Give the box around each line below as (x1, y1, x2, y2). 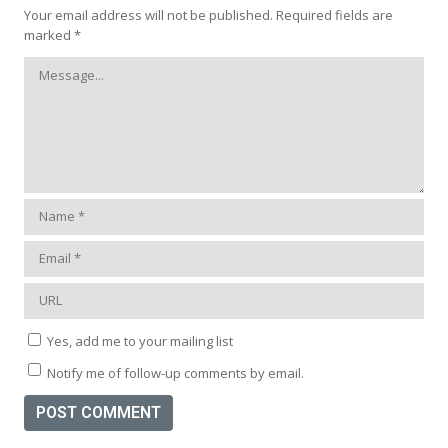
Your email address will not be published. (24, 5, 273, 24)
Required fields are (276, 5, 393, 24)
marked (24, 25, 74, 44)
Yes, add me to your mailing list (44, 331, 233, 350)
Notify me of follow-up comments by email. (47, 363, 304, 382)
